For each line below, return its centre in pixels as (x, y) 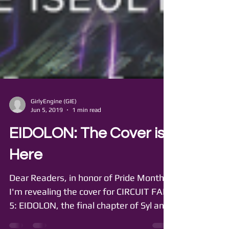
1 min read (87, 155)
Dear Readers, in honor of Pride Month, (88, 223)
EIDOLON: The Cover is (87, 178)
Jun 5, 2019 (47, 155)
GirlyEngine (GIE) (54, 146)
